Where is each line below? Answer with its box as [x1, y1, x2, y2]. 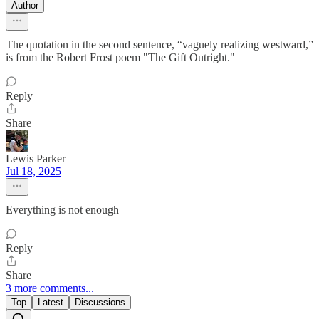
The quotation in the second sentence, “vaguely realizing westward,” [6, 38, 313, 51]
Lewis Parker [6, 152, 66, 165]
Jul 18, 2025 [6, 165, 61, 178]
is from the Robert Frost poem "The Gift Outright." [6, 51, 235, 64]
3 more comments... [6, 282, 94, 295]
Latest [38, 297, 63, 308]
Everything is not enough [6, 204, 119, 216]
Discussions [75, 297, 125, 308]
